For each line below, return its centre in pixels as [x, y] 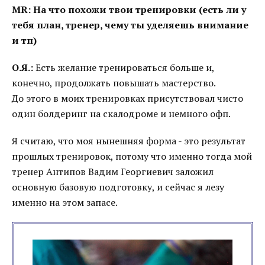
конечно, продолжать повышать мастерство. [114, 83]
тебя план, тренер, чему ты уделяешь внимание [130, 25]
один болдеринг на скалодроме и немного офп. [121, 114]
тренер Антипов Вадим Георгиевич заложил [113, 172]
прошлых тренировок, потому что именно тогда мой [132, 156]
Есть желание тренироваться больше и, [124, 67]
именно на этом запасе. [65, 202]
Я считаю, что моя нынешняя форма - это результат [129, 141]
